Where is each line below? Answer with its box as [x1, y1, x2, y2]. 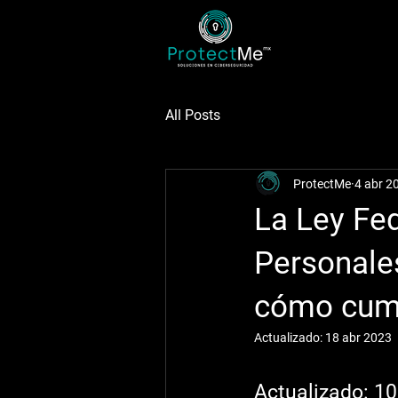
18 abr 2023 [325, 330, 392, 345]
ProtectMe [293, 176, 351, 191]
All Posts [165, 107, 220, 123]
